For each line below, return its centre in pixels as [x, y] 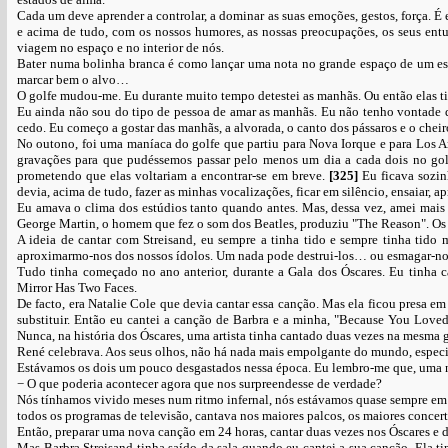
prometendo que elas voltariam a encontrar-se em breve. [173, 175]
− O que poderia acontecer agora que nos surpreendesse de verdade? [199, 383]
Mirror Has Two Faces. [77, 287]
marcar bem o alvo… [73, 79]
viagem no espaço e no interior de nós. [120, 47]
